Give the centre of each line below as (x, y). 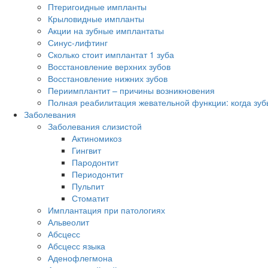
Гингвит (86, 150)
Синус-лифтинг (78, 43)
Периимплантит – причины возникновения (131, 91)
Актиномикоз (97, 138)
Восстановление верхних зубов (109, 67)
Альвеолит (68, 222)
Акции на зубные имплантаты (106, 31)
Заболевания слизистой (95, 127)
